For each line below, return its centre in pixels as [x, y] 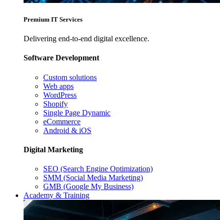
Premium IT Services [53, 20]
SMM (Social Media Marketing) [93, 178]
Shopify [55, 104]
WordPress [60, 95]
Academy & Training [56, 195]
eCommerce [62, 121]
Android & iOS [67, 130]
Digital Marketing [53, 150]
